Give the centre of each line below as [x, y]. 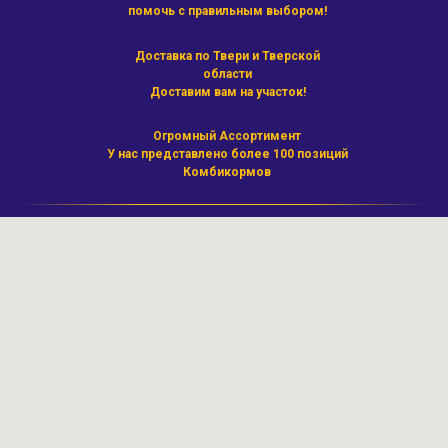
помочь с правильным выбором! [227, 11]
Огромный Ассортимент [227, 136]
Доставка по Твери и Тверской [227, 56]
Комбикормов [227, 172]
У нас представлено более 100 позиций [227, 154]
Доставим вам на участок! [227, 92]
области [227, 74]
